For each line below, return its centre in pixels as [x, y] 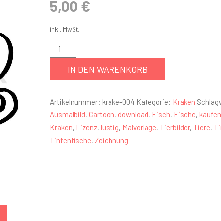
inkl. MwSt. [64, 29]
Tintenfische [70, 140]
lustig [110, 127]
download [133, 114]
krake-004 [118, 102]
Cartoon [101, 114]
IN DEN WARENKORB [107, 69]
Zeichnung [111, 140]
